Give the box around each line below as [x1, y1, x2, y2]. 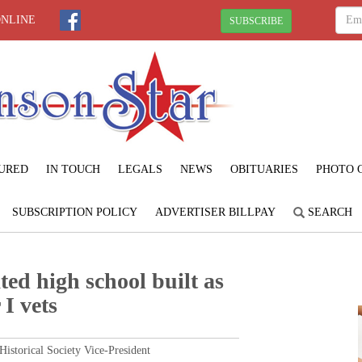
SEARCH [304, 205, 352, 218]
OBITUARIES [229, 162, 298, 175]
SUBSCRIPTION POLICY [11, 205, 137, 218]
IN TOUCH [45, 162, 100, 175]
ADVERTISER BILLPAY [154, 205, 276, 218]
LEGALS [117, 162, 162, 175]
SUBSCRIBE [229, 15, 283, 27]
